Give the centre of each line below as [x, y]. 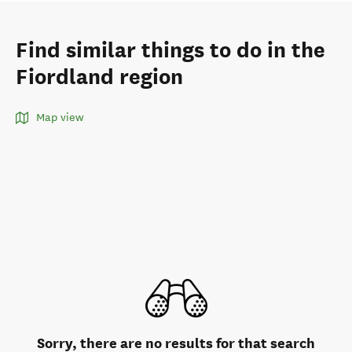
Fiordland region [99, 77]
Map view [60, 117]
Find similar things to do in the [170, 50]
